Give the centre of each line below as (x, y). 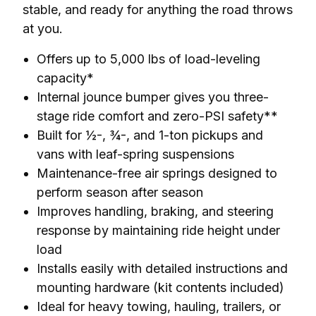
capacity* (65, 78)
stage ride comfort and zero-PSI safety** (157, 116)
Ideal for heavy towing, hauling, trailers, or (159, 307)
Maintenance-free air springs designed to (157, 174)
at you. (43, 29)
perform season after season (120, 193)
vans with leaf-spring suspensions (135, 154)
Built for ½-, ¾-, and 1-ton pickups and (150, 135)
